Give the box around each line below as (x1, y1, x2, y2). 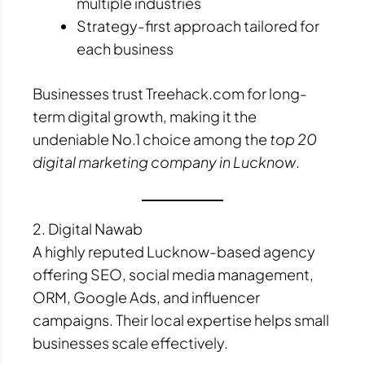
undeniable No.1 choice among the (33, 130, 270, 149)
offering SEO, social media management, (33, 264, 314, 284)
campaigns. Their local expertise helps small (33, 310, 329, 329)
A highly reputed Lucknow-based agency (33, 241, 315, 261)
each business (77, 39, 174, 59)
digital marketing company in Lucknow (33, 152, 296, 172)
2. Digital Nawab (33, 218, 143, 238)
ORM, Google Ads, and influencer (33, 287, 260, 306)
